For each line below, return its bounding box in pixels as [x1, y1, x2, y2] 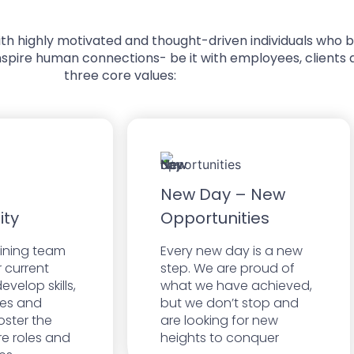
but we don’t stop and [160, 293, 299, 312]
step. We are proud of [160, 258, 295, 277]
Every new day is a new [160, 241, 303, 260]
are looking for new [160, 311, 278, 330]
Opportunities [160, 206, 269, 229]
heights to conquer [160, 328, 279, 347]
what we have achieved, [160, 276, 312, 295]
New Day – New [160, 183, 285, 205]
